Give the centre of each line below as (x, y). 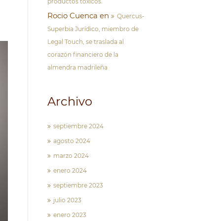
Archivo (70, 101)
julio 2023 (67, 200)
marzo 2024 (71, 156)
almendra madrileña (77, 67)
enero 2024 (70, 170)
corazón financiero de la (83, 55)
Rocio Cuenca (73, 16)
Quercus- (131, 16)
